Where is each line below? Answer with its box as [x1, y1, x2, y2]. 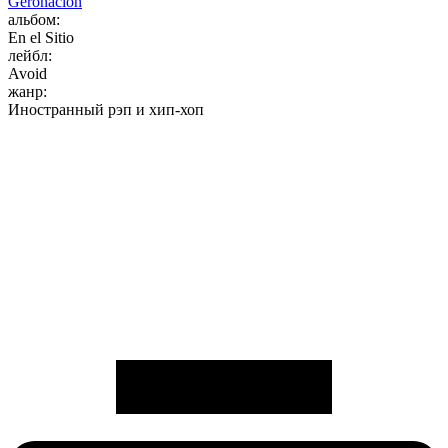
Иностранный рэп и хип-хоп [8, 101, 204, 119]
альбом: [8, 11, 60, 29]
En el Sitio [8, 29, 74, 47]
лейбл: [8, 47, 52, 65]
